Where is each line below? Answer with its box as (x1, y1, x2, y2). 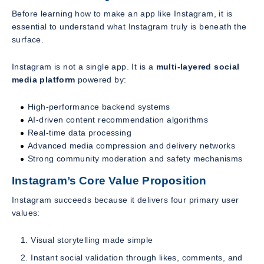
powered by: (75, 74, 127, 84)
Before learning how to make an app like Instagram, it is (12, 8, 233, 18)
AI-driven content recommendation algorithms (28, 114, 209, 124)
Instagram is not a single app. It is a (12, 61, 156, 71)
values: (12, 208, 40, 218)
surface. (12, 34, 44, 44)
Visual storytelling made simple (31, 235, 153, 245)
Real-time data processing (28, 127, 131, 137)
